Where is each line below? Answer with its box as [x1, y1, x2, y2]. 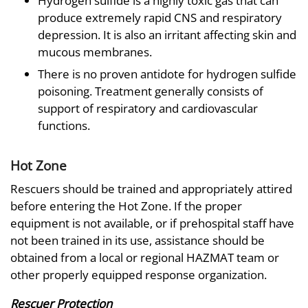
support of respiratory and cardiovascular [38, 100, 258, 117]
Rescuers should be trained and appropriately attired [10, 180, 292, 197]
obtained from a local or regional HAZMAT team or [10, 249, 279, 265]
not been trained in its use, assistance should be [10, 232, 265, 248]
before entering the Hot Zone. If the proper [10, 197, 242, 214]
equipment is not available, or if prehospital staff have [10, 214, 294, 231]
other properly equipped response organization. [10, 266, 267, 283]
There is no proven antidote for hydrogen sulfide [38, 66, 296, 82]
